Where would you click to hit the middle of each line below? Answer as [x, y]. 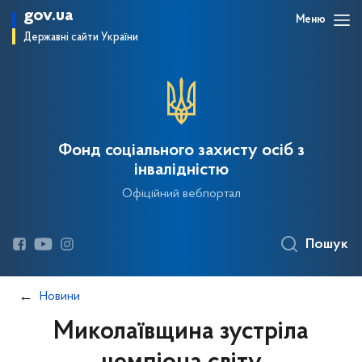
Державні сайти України [81, 38]
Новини [60, 297]
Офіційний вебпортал [181, 194]
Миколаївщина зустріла [181, 332]
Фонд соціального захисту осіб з [181, 151]
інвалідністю [181, 170]
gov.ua [48, 16]
